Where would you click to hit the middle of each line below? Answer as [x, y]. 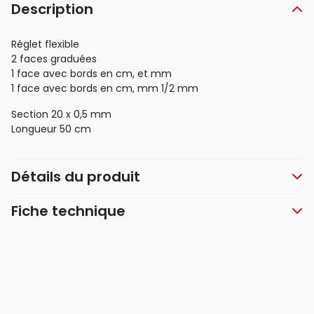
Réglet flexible [45, 45]
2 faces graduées [54, 59]
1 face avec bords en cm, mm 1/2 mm [105, 89]
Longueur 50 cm [51, 129]
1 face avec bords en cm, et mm [91, 74]
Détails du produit [76, 177]
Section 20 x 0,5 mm [61, 115]
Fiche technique [68, 211]
